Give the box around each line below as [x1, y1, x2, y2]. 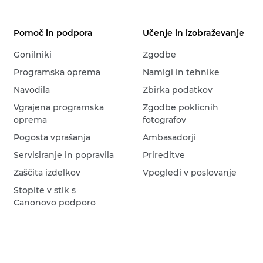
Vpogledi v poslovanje [143, 167, 237, 178]
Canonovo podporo [14, 197, 96, 208]
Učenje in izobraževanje [143, 28, 245, 38]
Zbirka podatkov [143, 85, 213, 95]
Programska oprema [14, 67, 101, 77]
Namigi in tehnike [143, 67, 220, 77]
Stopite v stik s [14, 185, 76, 195]
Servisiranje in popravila [14, 150, 114, 160]
